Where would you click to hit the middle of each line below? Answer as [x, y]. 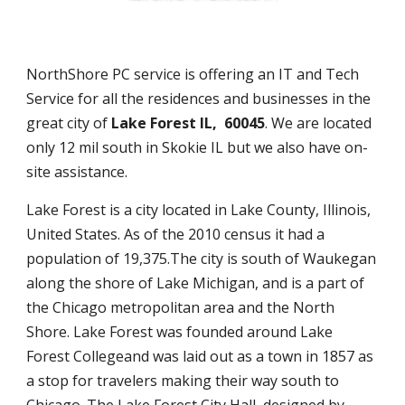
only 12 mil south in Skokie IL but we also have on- [198, 148]
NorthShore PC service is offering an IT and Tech [193, 75]
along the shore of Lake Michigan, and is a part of [196, 283]
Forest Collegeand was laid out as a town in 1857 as [200, 357]
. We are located [319, 123]
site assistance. [79, 172]
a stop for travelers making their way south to [183, 381]
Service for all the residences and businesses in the [199, 99]
